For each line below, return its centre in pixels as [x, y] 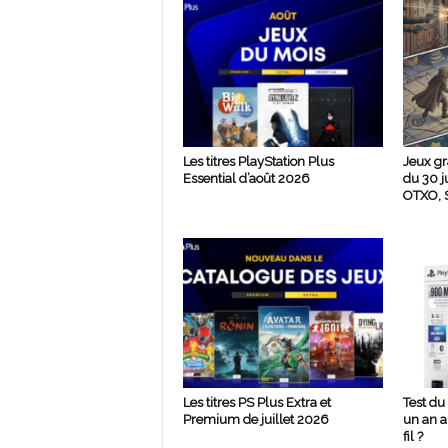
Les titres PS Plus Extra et [256, 402]
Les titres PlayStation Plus [258, 161]
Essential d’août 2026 [246, 178]
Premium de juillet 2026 [255, 419]
